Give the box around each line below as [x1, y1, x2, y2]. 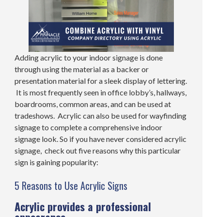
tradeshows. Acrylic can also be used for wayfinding [15, 111, 186, 121]
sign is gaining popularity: [15, 157, 98, 167]
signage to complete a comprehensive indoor [15, 123, 162, 132]
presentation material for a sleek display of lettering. [15, 76, 187, 86]
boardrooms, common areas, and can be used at [15, 99, 171, 109]
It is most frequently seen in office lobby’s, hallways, [15, 88, 186, 97]
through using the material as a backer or [15, 64, 149, 74]
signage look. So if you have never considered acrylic [15, 134, 186, 144]
